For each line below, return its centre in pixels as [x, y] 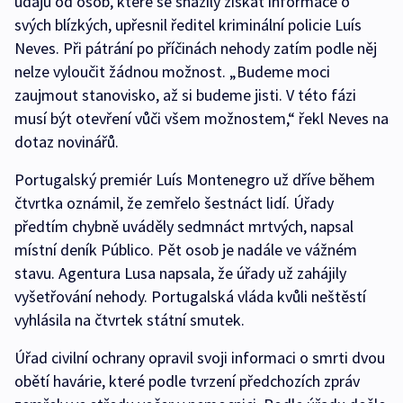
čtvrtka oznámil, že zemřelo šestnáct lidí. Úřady [174, 202]
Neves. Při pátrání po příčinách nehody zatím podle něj [196, 48]
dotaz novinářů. [67, 141]
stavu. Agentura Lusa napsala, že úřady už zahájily [180, 273]
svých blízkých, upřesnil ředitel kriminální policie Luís [188, 24]
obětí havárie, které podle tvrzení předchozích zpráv [187, 381]
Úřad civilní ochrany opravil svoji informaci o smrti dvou [200, 357]
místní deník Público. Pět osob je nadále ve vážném [186, 249]
